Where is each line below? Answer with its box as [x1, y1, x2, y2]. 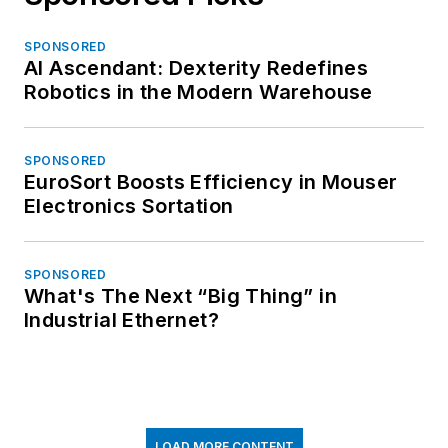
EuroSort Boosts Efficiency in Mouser [24, 169, 398, 194]
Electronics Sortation [24, 193, 234, 218]
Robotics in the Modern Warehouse [24, 79, 373, 104]
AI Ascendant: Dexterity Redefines [24, 55, 369, 80]
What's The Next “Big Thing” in [24, 283, 337, 308]
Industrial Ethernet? [24, 307, 219, 332]
